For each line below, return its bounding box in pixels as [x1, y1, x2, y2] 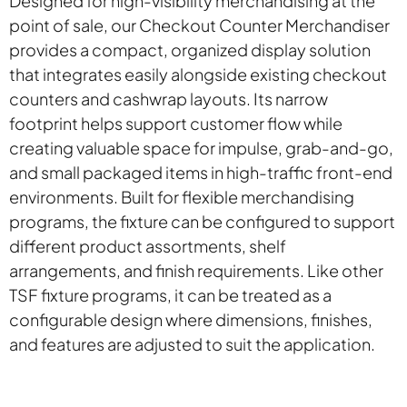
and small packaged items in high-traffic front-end [8, 161, 392, 183]
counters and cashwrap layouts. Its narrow [8, 87, 328, 109]
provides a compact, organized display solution [8, 38, 371, 60]
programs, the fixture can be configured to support [8, 210, 395, 232]
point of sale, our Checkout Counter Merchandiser [8, 14, 390, 35]
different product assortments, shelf [8, 234, 286, 256]
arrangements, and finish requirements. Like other [8, 259, 383, 281]
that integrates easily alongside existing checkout [8, 63, 387, 84]
